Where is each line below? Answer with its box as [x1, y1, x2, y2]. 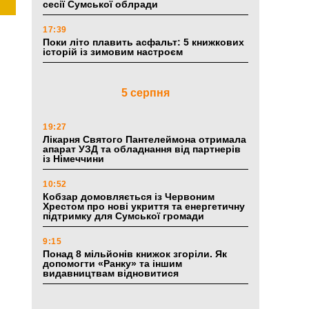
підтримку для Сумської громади [43, 210, 204, 222]
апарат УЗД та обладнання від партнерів [43, 143, 241, 155]
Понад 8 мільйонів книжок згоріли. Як [43, 248, 227, 260]
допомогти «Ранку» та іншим [43, 258, 182, 270]
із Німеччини [43, 153, 104, 165]
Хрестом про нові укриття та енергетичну [43, 201, 245, 212]
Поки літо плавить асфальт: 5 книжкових [43, 37, 244, 48]
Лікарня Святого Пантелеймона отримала [43, 134, 246, 146]
